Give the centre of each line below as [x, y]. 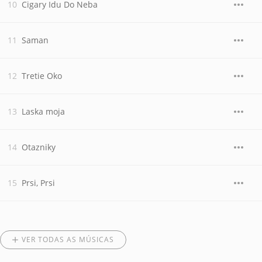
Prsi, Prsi [38, 183]
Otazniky [39, 147]
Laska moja [43, 111]
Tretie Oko [42, 76]
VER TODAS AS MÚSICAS [68, 239]
